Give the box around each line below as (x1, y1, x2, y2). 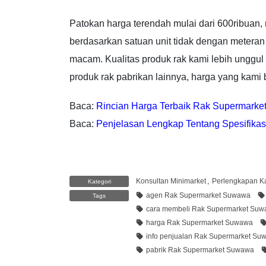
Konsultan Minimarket (136, 176, 206, 185)
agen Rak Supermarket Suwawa (146, 191, 251, 199)
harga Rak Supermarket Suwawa (146, 218, 253, 227)
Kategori (87, 178, 111, 185)
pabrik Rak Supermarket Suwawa (146, 245, 254, 254)
